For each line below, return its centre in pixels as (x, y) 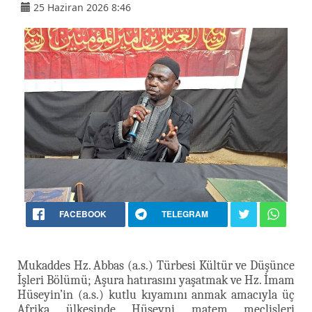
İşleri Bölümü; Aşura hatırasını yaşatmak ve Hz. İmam (156, 280)
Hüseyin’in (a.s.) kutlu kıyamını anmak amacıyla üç (156, 295)
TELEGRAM (185, 213)
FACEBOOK (83, 213)
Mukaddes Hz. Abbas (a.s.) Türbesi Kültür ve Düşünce (156, 265)
